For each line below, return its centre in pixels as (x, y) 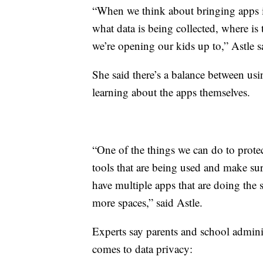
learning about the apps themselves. (171, 92)
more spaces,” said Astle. (147, 203)
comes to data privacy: (142, 249)
